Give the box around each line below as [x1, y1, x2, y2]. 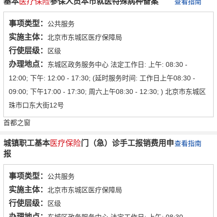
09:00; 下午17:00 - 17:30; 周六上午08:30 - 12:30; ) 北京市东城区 [9, 88, 206, 96]
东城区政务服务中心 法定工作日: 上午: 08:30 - [47, 61, 187, 69]
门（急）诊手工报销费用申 [81, 139, 174, 148]
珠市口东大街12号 [9, 101, 64, 109]
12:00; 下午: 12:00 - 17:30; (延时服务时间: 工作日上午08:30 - [9, 74, 195, 82]
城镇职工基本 [3, 139, 50, 148]
